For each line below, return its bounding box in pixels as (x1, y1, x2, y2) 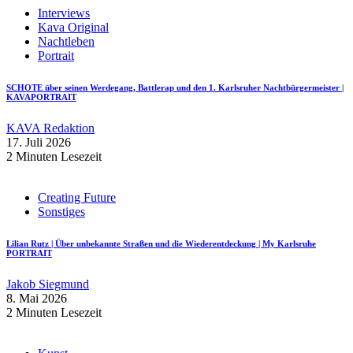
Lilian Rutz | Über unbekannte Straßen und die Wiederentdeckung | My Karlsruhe (6, 239, 316, 249)
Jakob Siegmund (6, 277, 89, 292)
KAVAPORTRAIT (6, 92, 76, 102)
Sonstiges (38, 205, 85, 219)
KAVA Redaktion (6, 121, 95, 136)
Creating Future (38, 191, 116, 205)
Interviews (38, 6, 90, 20)
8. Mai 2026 (6, 292, 67, 306)
